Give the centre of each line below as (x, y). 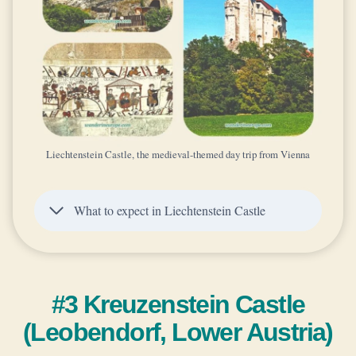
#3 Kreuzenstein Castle (178, 304)
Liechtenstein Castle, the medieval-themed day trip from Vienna (178, 154)
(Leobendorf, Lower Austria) (178, 332)
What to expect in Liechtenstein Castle (170, 210)
